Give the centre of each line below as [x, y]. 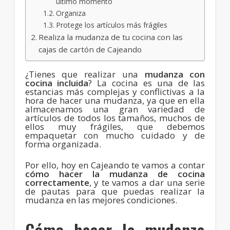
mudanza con [175, 74]
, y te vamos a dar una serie [147, 182]
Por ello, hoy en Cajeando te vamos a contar [115, 165]
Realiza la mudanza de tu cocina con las [110, 37]
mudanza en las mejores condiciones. [101, 200]
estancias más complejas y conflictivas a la [115, 91]
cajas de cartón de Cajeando [90, 49]
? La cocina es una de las [147, 83]
